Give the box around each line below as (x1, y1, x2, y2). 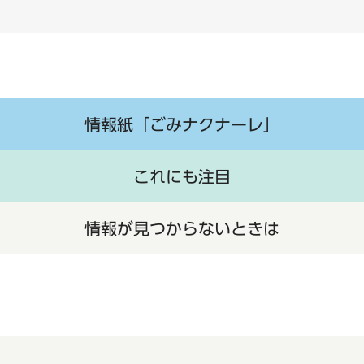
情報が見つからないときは (84, 220, 279, 237)
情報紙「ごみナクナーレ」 (84, 116, 279, 133)
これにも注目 (133, 168, 231, 185)
